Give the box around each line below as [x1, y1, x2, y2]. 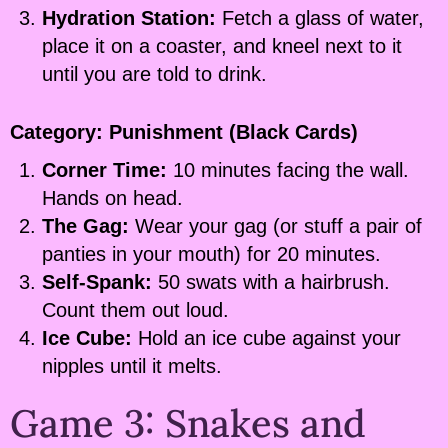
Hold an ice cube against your [132, 327, 401, 350]
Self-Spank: [42, 271, 152, 294]
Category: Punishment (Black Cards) [10, 121, 358, 144]
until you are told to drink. [42, 63, 267, 86]
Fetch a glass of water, [216, 7, 424, 30]
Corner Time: [42, 159, 167, 182]
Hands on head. [42, 187, 183, 210]
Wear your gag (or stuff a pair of [129, 215, 422, 238]
